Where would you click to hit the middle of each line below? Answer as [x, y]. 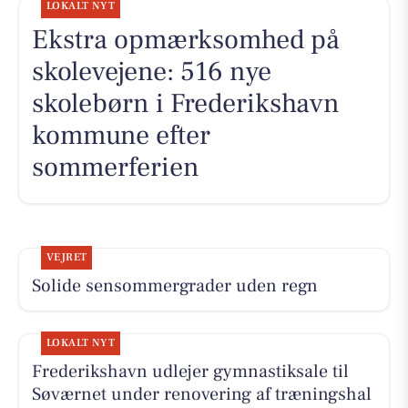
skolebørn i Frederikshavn [185, 104]
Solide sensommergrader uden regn [174, 286]
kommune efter [121, 136]
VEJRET [66, 258]
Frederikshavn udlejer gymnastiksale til [190, 372]
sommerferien [115, 168]
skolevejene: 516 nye [151, 72]
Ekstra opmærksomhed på [185, 40]
